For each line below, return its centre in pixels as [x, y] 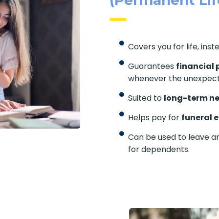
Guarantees [152, 66]
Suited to [146, 98]
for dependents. [159, 149]
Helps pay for [154, 117]
